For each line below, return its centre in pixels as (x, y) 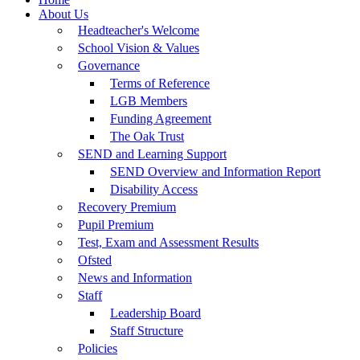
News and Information (135, 278)
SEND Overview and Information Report (215, 172)
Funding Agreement (161, 119)
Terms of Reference (160, 84)
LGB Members (149, 101)
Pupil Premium (116, 225)
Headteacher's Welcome (139, 31)
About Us (63, 14)
